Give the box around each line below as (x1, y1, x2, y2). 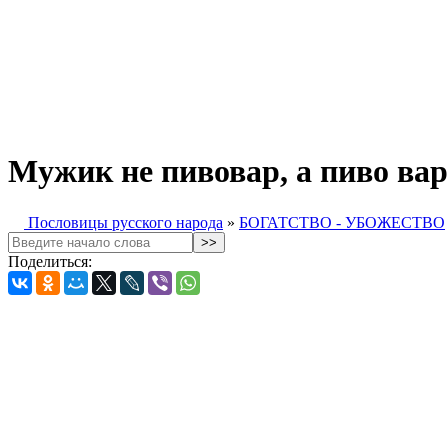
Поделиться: (8, 252, 96, 270)
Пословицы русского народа (24, 213, 223, 231)
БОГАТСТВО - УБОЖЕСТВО (239, 213, 445, 231)
